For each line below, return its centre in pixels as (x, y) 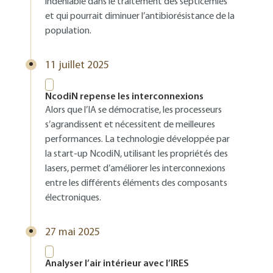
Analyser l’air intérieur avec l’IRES (117, 264)
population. (68, 31)
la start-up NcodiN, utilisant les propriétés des (136, 154)
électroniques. (73, 198)
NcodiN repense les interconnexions (124, 97)
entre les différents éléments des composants (136, 183)
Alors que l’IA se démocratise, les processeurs (133, 110)
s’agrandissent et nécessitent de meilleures (130, 125)
